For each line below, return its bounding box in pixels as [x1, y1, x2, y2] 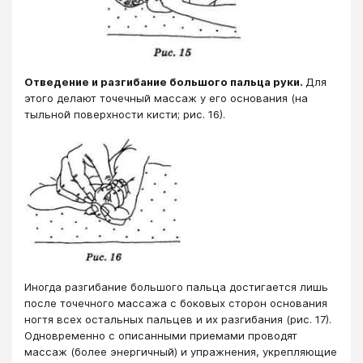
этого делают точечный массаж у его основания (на [24, 91, 308, 105]
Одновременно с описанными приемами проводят [24, 329, 297, 343]
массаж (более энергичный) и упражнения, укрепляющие [24, 345, 337, 359]
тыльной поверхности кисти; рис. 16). [24, 107, 225, 121]
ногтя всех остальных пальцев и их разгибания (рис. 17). [24, 313, 331, 327]
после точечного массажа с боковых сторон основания [24, 297, 327, 310]
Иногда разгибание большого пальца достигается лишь [24, 280, 328, 294]
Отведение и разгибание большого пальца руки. [24, 75, 305, 88]
